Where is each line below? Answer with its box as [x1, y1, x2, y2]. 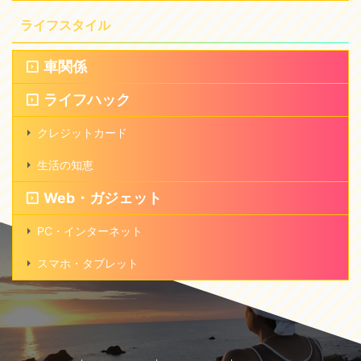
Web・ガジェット [44, 189, 162, 207]
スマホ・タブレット [37, 256, 139, 271]
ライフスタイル [20, 17, 110, 34]
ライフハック [44, 91, 131, 109]
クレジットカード [37, 126, 127, 140]
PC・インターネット [37, 224, 143, 239]
